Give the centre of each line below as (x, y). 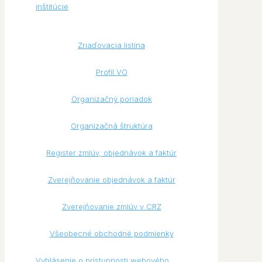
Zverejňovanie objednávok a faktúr (111, 180)
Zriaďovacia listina (111, 45)
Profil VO (111, 72)
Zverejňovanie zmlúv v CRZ (111, 207)
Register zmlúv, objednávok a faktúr (111, 153)
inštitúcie (52, 7)
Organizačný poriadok (111, 99)
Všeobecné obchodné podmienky (111, 234)
